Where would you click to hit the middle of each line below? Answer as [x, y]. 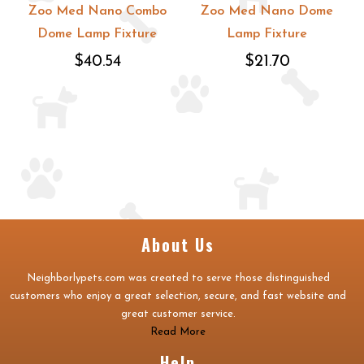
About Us [178, 245]
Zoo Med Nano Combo [97, 11]
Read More [178, 332]
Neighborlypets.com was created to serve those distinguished [178, 278]
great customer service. [178, 314]
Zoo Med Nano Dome [267, 11]
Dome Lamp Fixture [97, 34]
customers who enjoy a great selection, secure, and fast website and [178, 296]
